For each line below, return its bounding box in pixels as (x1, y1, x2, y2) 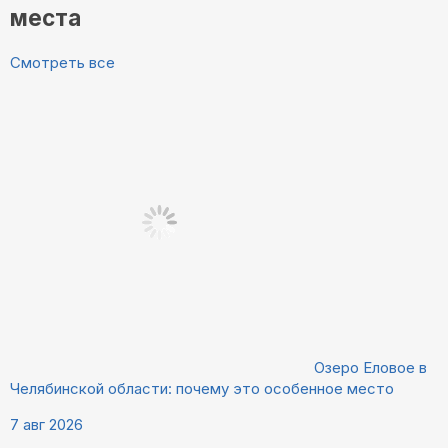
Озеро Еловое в (314, 357, 427, 377)
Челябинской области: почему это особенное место (10, 378, 394, 398)
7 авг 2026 (10, 414, 83, 434)
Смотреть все (10, 52, 115, 72)
